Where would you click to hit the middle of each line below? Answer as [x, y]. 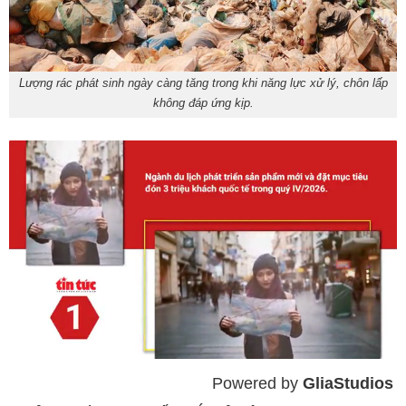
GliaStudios [348, 384]
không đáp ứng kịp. [203, 103]
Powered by [257, 384]
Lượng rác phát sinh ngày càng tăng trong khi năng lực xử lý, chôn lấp [203, 83]
